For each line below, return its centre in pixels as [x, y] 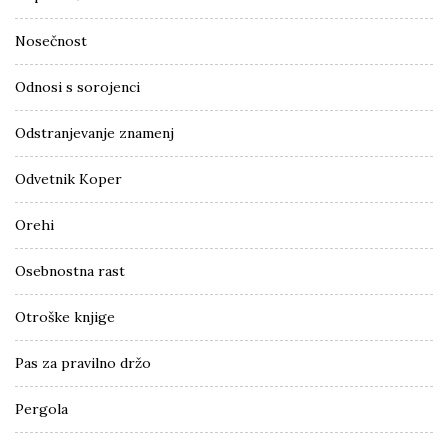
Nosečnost [51, 40]
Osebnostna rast [70, 270]
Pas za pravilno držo [83, 362]
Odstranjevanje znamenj [94, 132]
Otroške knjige [65, 316]
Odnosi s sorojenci [77, 86]
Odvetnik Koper [68, 178]
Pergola [41, 408]
